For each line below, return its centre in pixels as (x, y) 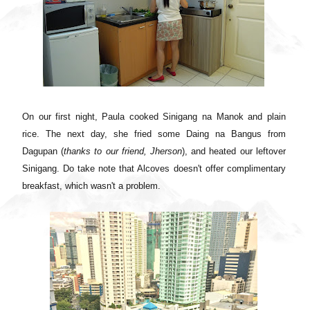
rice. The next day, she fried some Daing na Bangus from (154, 134)
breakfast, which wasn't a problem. (93, 185)
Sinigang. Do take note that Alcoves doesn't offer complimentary (154, 168)
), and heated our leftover (234, 151)
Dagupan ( (43, 151)
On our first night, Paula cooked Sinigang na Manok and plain (154, 116)
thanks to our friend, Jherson (123, 151)
